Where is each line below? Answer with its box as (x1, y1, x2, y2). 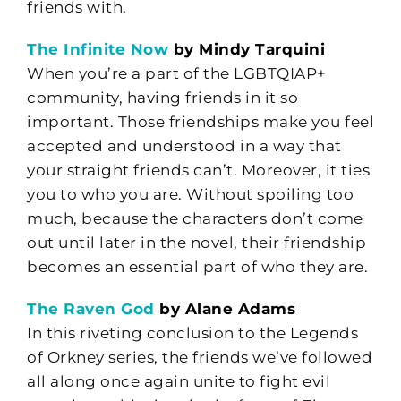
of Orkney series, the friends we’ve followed (27, 347, 372, 366)
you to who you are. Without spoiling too (27, 184, 354, 203)
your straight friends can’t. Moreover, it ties (27, 160, 370, 179)
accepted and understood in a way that (27, 136, 342, 155)
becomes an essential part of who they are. (27, 257, 368, 276)
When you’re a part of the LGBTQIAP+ (27, 64, 327, 82)
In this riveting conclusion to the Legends (27, 323, 358, 342)
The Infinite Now (27, 39, 168, 58)
